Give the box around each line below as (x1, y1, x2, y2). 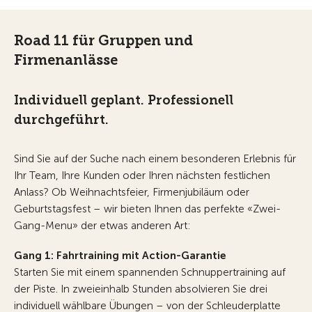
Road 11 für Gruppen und (14, 32, 193, 49)
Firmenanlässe (14, 52, 118, 69)
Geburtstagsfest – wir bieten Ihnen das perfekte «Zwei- (14, 203, 281, 216)
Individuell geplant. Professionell (14, 93, 233, 109)
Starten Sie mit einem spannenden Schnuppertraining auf (14, 266, 286, 279)
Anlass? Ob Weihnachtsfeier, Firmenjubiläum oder (14, 186, 249, 199)
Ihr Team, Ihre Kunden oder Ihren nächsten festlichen (14, 169, 270, 182)
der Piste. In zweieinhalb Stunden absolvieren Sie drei (14, 283, 267, 296)
